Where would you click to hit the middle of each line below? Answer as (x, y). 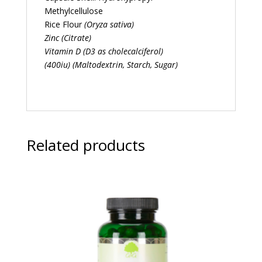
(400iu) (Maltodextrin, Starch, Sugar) (111, 65)
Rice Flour (64, 25)
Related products (85, 145)
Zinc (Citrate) (68, 38)
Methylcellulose (73, 11)
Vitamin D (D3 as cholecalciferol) (104, 51)
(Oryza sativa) (109, 25)
